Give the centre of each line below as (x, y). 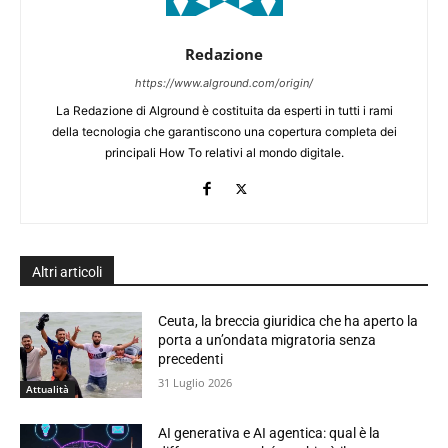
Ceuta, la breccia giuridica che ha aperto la (288, 321)
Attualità (47, 388)
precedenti (191, 359)
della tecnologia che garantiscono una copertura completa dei (224, 132)
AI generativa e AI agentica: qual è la (269, 432)
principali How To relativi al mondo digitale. (224, 153)
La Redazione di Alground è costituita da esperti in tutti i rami (224, 111)
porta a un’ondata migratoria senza (267, 340)
